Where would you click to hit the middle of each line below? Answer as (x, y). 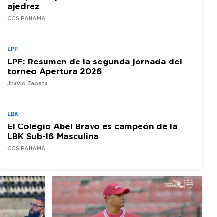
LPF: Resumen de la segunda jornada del (95, 61)
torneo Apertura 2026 (55, 71)
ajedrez (23, 6)
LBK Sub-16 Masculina (53, 136)
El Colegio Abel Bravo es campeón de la (93, 126)
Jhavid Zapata (28, 83)
